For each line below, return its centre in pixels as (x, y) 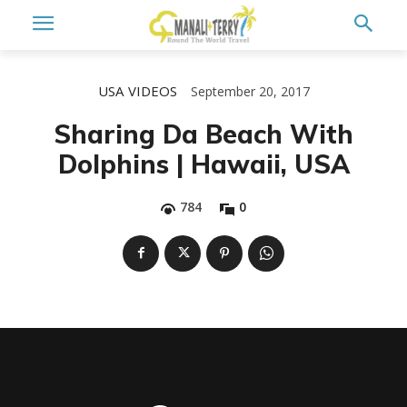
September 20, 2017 (250, 92)
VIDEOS (152, 91)
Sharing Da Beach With (203, 134)
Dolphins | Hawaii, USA (203, 164)
